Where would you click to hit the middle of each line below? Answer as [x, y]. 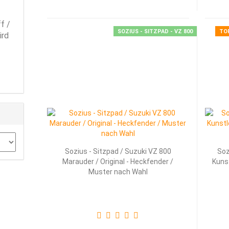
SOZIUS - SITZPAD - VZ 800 [155, 31]
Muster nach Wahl [118, 172]
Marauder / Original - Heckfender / [118, 162]
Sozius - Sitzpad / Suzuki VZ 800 [118, 151]
